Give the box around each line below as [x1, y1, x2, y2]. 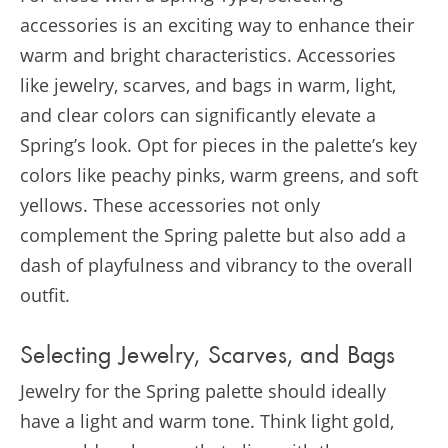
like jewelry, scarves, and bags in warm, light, [20, 73, 396, 98]
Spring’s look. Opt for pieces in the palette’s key [20, 133, 417, 158]
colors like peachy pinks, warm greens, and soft [20, 163, 418, 188]
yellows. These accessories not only [20, 193, 320, 218]
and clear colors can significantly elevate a [20, 103, 376, 128]
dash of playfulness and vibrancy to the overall [20, 253, 413, 278]
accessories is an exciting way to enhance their [20, 13, 414, 38]
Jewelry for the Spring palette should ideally [20, 378, 386, 403]
